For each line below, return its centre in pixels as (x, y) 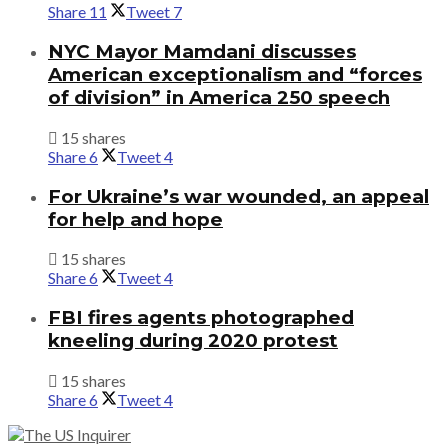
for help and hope (135, 219)
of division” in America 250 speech (219, 98)
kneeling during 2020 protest (193, 340)
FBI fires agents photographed (201, 317)
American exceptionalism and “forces (235, 75)
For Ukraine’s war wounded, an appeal (238, 196)
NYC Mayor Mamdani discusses (202, 52)
